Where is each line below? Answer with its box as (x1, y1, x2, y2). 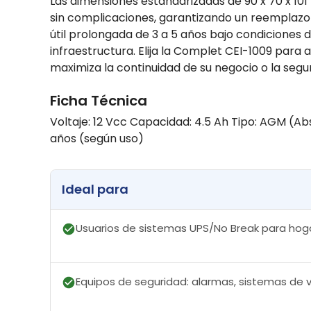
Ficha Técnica (50, 91, 147, 111)
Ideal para (62, 180, 128, 199)
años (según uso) (50, 131, 144, 147)
